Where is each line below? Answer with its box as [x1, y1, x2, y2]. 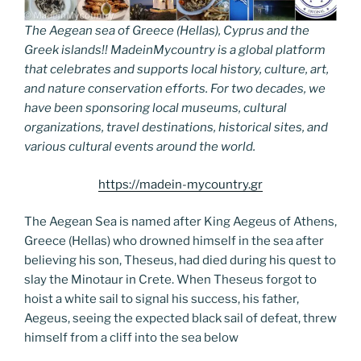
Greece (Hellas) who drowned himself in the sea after [24, 234, 324, 248]
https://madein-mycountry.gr [98, 176, 263, 192]
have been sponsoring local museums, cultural [24, 101, 287, 115]
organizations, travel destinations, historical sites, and [24, 120, 328, 135]
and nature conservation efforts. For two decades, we [24, 81, 326, 96]
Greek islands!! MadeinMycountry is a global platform [24, 43, 326, 57]
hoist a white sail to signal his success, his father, [24, 292, 299, 306]
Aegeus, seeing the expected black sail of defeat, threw [24, 311, 337, 326]
